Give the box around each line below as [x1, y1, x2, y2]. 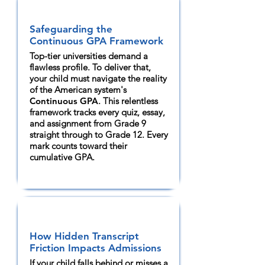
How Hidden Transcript [30, 230, 139, 242]
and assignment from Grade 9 [30, 118, 146, 129]
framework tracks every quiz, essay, [30, 106, 165, 118]
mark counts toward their [30, 140, 127, 151]
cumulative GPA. [30, 151, 97, 163]
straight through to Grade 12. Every [30, 129, 168, 140]
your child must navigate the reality [30, 73, 167, 84]
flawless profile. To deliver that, [30, 62, 151, 73]
